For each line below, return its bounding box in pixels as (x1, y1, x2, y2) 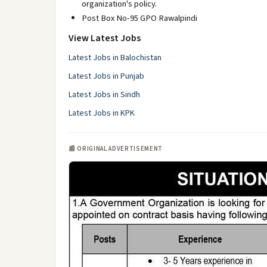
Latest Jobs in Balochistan (69, 52, 162, 64)
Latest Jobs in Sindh (69, 89, 140, 101)
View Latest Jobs (69, 32, 141, 45)
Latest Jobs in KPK (69, 107, 135, 119)
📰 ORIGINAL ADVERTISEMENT (69, 144, 163, 153)
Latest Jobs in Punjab (69, 70, 144, 82)
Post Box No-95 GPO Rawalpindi (82, 12, 197, 24)
